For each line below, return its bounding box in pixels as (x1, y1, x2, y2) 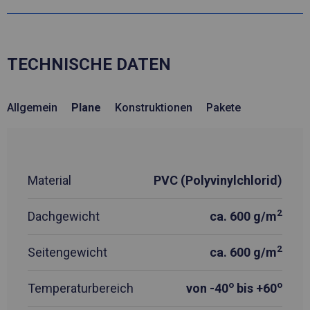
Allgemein (7, 101, 57, 115)
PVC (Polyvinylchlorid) (154, 172, 282, 188)
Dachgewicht (28, 208, 100, 224)
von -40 (186, 280, 228, 295)
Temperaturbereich (28, 280, 134, 295)
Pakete (206, 101, 241, 115)
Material (28, 172, 71, 188)
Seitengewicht (28, 244, 107, 259)
